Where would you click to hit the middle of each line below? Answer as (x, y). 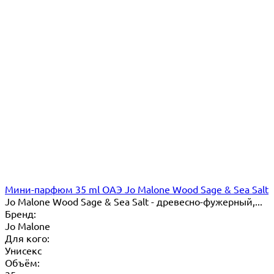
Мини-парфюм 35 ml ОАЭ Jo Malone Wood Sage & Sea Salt (137, 189)
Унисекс (23, 250)
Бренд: (20, 214)
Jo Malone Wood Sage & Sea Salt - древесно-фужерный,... (134, 202)
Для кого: (27, 238)
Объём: (22, 263)
